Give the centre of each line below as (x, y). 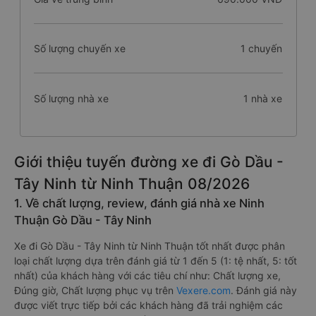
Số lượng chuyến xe (79, 48)
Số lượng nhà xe (71, 98)
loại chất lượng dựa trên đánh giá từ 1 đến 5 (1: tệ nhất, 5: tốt (156, 261)
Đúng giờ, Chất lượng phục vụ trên (95, 290)
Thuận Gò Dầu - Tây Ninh (83, 220)
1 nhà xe (263, 98)
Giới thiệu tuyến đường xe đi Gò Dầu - (149, 162)
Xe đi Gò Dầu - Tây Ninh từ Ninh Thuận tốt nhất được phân (150, 246)
